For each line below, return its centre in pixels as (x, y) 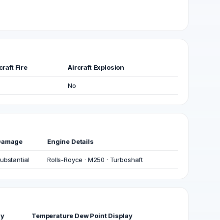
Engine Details (70, 141)
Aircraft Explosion (96, 67)
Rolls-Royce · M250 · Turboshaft (95, 160)
